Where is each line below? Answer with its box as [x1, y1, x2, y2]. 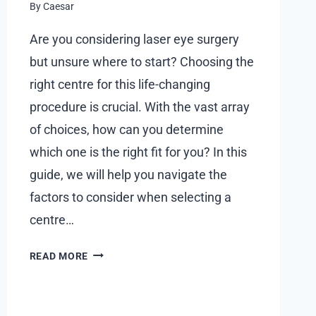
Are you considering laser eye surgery [29, 31, 239, 47]
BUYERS [87, 25, 128, 38]
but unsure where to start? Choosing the [29, 54, 254, 69]
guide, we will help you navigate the [29, 166, 227, 182]
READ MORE [29, 250, 89, 262]
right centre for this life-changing [29, 76, 210, 92]
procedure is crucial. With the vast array [29, 99, 250, 114]
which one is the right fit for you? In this [29, 144, 247, 159]
